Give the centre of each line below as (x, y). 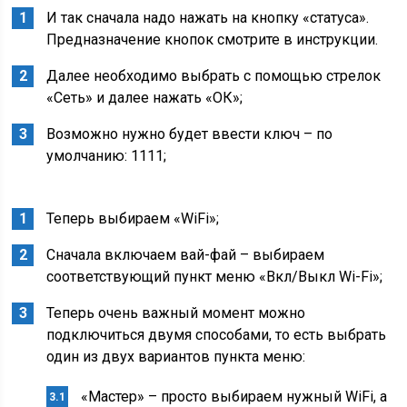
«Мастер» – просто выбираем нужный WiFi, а (234, 397)
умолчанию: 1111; (107, 156)
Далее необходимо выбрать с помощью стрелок (214, 76)
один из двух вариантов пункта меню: (176, 357)
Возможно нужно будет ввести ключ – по (190, 134)
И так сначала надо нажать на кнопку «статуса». (208, 18)
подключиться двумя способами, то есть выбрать (217, 335)
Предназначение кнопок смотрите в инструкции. (213, 40)
